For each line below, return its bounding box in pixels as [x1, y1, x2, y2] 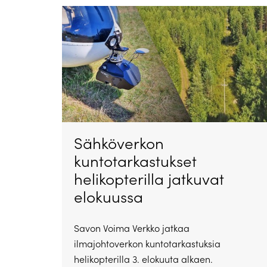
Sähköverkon [74, 132, 164, 153]
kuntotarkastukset [74, 150, 197, 171]
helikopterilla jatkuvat [74, 167, 224, 189]
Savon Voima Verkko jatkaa [74, 221, 190, 234]
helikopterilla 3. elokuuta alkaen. [74, 252, 213, 265]
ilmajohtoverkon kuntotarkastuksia [74, 237, 221, 250]
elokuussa [74, 185, 143, 207]
